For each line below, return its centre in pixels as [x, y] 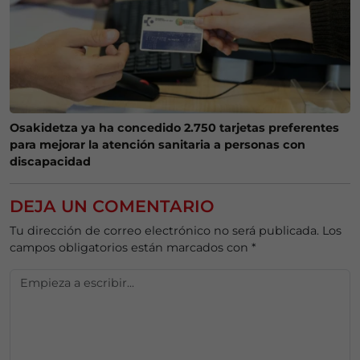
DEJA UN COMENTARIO [112, 206]
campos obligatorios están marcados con [131, 247]
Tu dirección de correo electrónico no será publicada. [164, 230]
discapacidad [50, 161]
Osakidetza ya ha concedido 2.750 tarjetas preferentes [174, 127]
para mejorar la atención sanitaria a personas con [157, 144]
